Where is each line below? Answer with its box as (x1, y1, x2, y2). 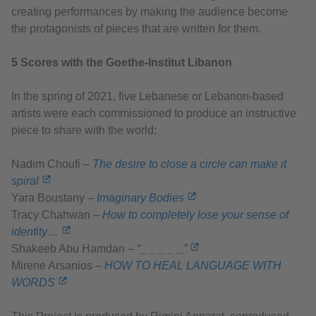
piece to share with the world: (11, 124, 157, 137)
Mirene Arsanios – (11, 260, 104, 272)
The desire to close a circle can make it (92, 158, 286, 171)
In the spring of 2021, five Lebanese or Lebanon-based (11, 90, 284, 103)
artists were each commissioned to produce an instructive (11, 107, 296, 120)
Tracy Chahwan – (11, 209, 102, 221)
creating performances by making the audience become (11, 6, 288, 18)
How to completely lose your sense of (102, 209, 288, 221)
